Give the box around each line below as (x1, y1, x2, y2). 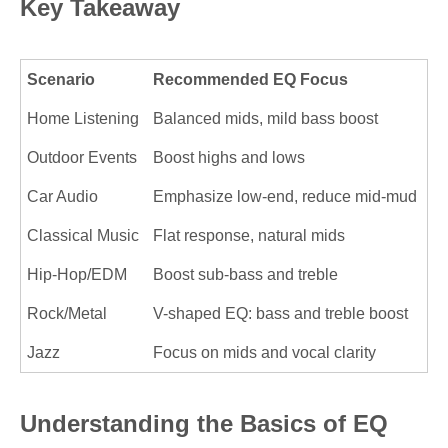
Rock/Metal (27, 305, 108, 322)
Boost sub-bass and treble (153, 266, 339, 283)
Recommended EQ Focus (153, 71, 349, 88)
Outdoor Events (27, 149, 138, 166)
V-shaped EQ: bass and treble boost (153, 305, 409, 322)
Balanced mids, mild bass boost (153, 110, 379, 127)
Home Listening (27, 110, 140, 127)
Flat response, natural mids (153, 227, 346, 244)
